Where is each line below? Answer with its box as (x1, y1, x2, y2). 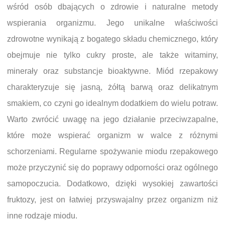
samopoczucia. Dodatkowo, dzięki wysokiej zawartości (7, 179, 218, 188)
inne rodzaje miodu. (7, 211, 77, 220)
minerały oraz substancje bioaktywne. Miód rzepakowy (7, 67, 218, 75)
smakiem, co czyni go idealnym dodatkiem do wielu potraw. (7, 99, 218, 107)
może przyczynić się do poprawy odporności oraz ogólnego (7, 163, 218, 172)
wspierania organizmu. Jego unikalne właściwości (7, 19, 218, 27)
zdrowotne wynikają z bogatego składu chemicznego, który (7, 35, 218, 43)
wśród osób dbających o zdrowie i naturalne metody (7, 3, 218, 11)
